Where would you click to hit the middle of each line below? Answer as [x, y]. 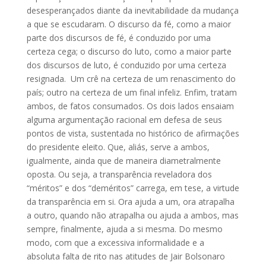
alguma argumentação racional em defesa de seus [124, 120]
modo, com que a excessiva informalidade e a [115, 243]
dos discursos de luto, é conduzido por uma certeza [126, 65]
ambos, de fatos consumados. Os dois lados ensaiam [130, 106]
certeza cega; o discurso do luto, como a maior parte [129, 51]
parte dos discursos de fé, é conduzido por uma [118, 38]
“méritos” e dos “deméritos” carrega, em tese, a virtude [133, 188]
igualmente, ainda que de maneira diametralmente [123, 161]
